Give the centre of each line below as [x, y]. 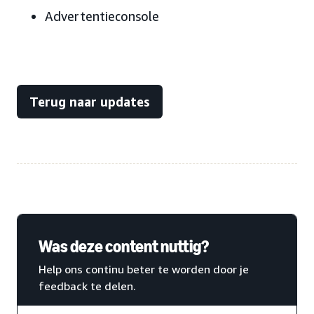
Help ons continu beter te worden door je [144, 269]
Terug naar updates [90, 102]
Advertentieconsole [102, 16]
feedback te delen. [87, 286]
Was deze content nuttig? [124, 246]
